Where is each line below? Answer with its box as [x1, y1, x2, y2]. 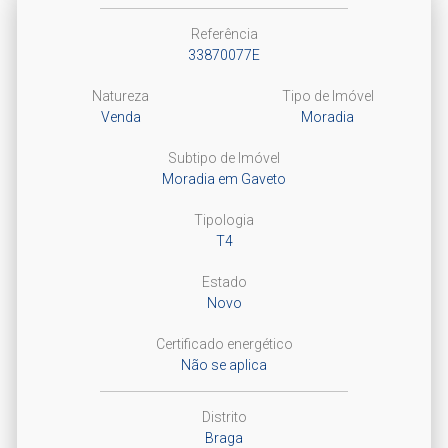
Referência [190, 25, 258, 42]
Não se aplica [181, 356, 267, 373]
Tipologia [194, 211, 254, 228]
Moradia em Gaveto [162, 170, 286, 187]
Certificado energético [155, 335, 293, 352]
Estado [201, 273, 247, 290]
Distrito [201, 408, 247, 425]
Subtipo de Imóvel [168, 149, 280, 166]
